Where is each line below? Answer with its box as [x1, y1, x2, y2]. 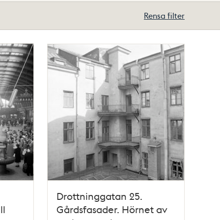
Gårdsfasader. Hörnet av [56, 202, 168, 216]
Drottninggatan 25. [56, 189, 143, 202]
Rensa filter [144, 10, 185, 21]
